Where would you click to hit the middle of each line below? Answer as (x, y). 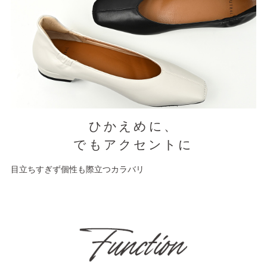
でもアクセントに (133, 145)
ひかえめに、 (133, 127)
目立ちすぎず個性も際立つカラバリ (77, 169)
